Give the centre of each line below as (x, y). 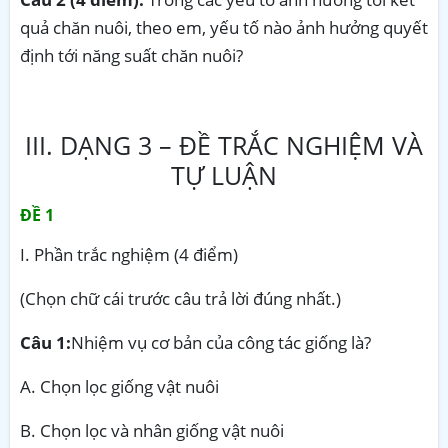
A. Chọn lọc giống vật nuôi (119, 386)
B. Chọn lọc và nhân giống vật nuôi (152, 430)
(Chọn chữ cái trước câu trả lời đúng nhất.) (180, 298)
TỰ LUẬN (224, 174)
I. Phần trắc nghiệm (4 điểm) (129, 254)
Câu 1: (45, 342)
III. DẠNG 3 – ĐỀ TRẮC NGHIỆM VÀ (224, 144)
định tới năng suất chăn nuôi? (131, 55)
